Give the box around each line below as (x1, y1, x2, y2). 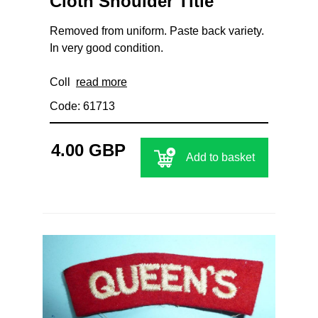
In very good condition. (50, 41, 163, 54)
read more (76, 75, 127, 88)
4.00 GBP (50, 140, 126, 160)
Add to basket (186, 150, 255, 163)
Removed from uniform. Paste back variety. (50, 24, 264, 37)
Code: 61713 (50, 99, 115, 112)
